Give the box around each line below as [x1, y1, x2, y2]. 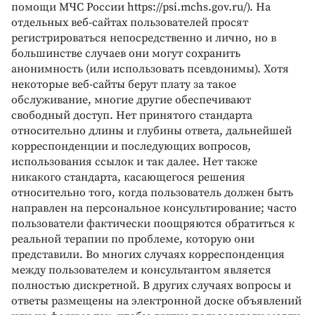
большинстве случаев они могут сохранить [11, 46, 240, 60]
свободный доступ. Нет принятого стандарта [11, 108, 252, 122]
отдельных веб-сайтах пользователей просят [11, 15, 248, 30]
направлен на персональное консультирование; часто [11, 200, 297, 215]
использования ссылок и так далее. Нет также [11, 154, 257, 169]
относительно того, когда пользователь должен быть [11, 185, 293, 200]
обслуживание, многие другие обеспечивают [11, 92, 251, 107]
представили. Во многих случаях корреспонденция [11, 247, 285, 262]
